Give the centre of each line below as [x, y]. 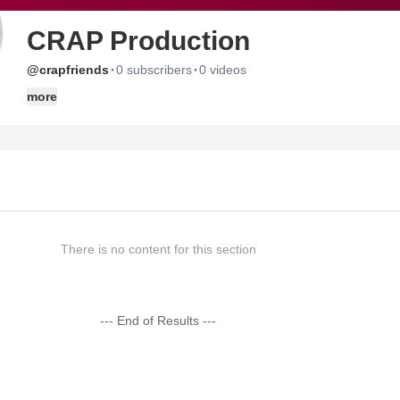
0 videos [223, 70]
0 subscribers [154, 70]
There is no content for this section [158, 249]
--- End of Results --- [158, 321]
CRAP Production [138, 41]
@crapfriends [68, 70]
